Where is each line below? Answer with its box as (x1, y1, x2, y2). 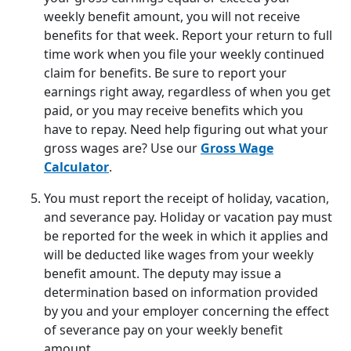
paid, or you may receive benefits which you (44, 102, 303, 120)
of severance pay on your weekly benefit (44, 321, 283, 339)
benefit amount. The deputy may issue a (44, 265, 281, 283)
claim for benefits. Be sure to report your (44, 64, 287, 82)
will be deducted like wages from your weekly (44, 246, 313, 264)
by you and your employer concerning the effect (44, 302, 329, 320)
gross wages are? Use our (44, 139, 201, 157)
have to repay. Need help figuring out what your (44, 121, 328, 139)
